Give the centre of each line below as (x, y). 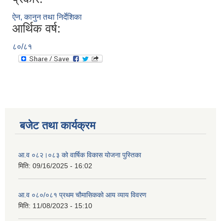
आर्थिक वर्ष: (37, 29)
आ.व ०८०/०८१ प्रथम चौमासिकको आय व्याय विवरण (82, 195)
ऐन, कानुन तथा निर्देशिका (47, 17)
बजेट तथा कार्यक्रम (57, 126)
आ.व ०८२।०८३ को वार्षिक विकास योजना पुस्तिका (80, 155)
